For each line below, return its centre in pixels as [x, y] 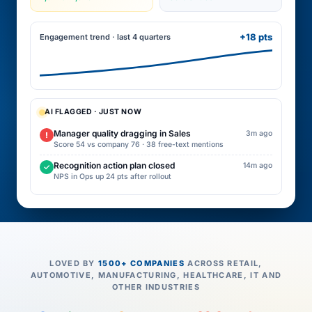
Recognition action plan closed [114, 165]
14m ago [258, 165]
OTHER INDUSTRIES [156, 287]
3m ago [259, 133]
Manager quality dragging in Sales [122, 133]
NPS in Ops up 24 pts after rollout [112, 177]
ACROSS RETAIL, [223, 263]
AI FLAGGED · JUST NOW [93, 112]
